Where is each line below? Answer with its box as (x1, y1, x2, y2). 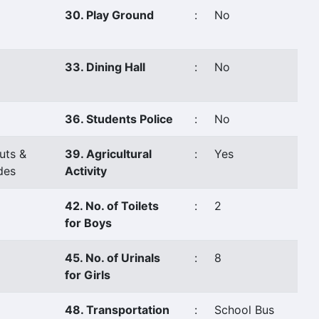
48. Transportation (65, 303, 169, 317)
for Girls (65, 268, 110, 282)
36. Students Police (65, 112, 173, 126)
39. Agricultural (65, 147, 152, 161)
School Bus (214, 303, 274, 317)
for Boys (65, 216, 112, 230)
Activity (65, 164, 107, 178)
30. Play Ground (65, 8, 154, 22)
